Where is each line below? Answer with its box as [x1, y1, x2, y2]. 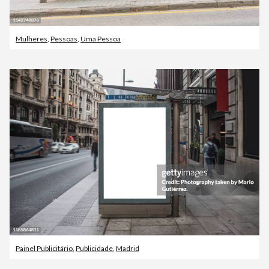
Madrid [116, 243, 139, 253]
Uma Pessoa [80, 34, 121, 43]
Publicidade [76, 243, 113, 253]
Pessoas [50, 34, 77, 43]
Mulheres [16, 34, 47, 43]
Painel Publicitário [16, 243, 73, 253]
